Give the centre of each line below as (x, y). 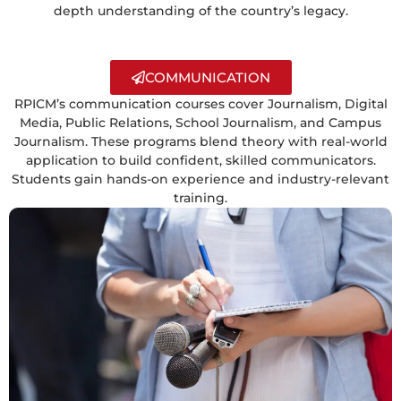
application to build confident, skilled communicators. (200, 160)
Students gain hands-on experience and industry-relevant (200, 179)
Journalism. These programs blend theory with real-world (200, 141)
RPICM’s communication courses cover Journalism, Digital (200, 103)
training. (200, 197)
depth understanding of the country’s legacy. (200, 10)
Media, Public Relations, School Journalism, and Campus (200, 122)
